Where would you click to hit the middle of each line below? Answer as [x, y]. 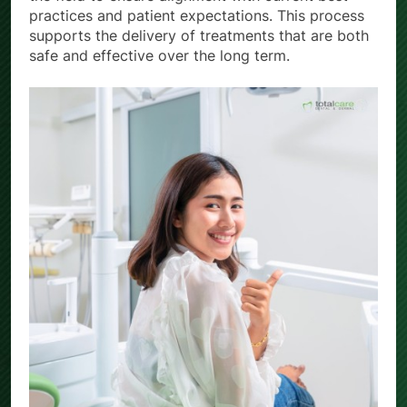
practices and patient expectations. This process [197, 16]
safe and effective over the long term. [159, 56]
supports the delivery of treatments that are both [199, 36]
